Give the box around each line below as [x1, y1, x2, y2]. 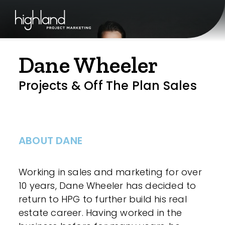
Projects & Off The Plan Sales [19, 77, 197, 94]
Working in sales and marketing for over [19, 166, 202, 178]
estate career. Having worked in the [19, 206, 182, 219]
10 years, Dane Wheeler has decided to [19, 179, 196, 192]
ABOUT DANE [19, 134, 82, 148]
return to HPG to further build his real [19, 193, 187, 205]
